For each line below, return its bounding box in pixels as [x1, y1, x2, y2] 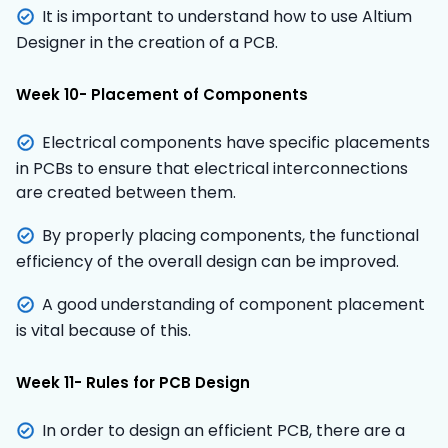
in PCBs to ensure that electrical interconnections [16, 156, 408, 180]
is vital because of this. [16, 318, 191, 342]
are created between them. [16, 180, 236, 204]
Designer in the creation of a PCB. [16, 30, 278, 54]
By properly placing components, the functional [42, 223, 419, 247]
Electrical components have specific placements [42, 130, 430, 154]
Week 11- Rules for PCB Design [16, 371, 250, 393]
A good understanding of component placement [42, 292, 425, 316]
